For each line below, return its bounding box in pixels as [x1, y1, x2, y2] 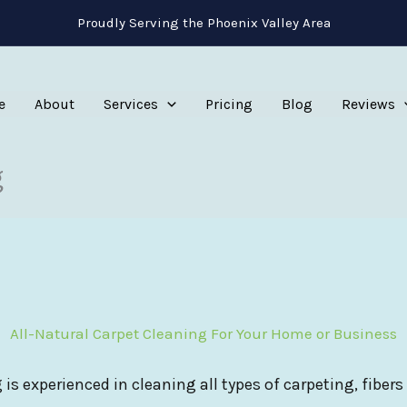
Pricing [204, 95, 253, 113]
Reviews [341, 95, 395, 113]
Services [104, 95, 158, 113]
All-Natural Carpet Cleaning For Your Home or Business [10, 323, 397, 342]
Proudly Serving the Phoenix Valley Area [76, 14, 331, 31]
